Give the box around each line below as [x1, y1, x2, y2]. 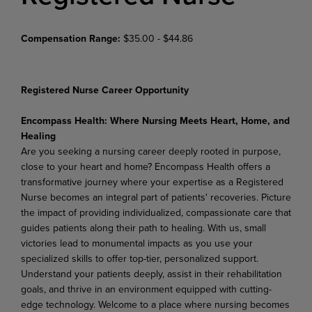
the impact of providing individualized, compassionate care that [21, 205, 291, 220]
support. [223, 251, 258, 266]
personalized [164, 251, 220, 266]
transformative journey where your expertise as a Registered [21, 174, 283, 189]
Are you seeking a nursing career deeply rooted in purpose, [21, 143, 281, 159]
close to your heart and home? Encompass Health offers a [21, 159, 270, 174]
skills [72, 251, 93, 266]
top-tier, [130, 251, 162, 266]
